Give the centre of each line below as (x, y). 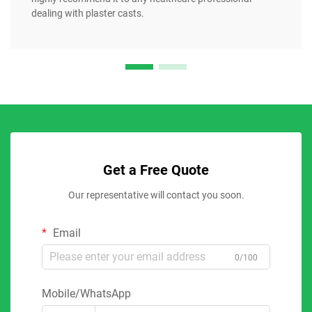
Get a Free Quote (156, 170)
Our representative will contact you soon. (156, 195)
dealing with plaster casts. (88, 13)
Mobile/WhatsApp (86, 293)
